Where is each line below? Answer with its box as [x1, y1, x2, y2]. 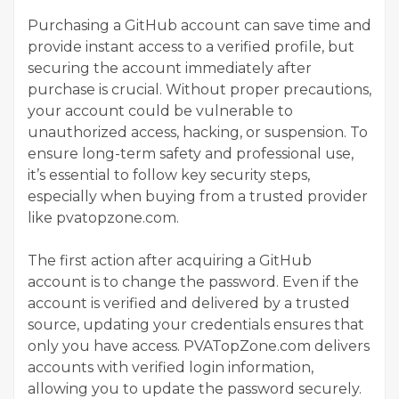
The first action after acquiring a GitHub [28, 251, 312, 269]
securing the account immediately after [28, 59, 312, 77]
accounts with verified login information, [28, 358, 313, 376]
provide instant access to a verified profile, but [28, 37, 354, 55]
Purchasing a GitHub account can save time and [28, 16, 371, 34]
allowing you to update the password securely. [28, 379, 362, 397]
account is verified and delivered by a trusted [28, 294, 350, 312]
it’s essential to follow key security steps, [28, 166, 310, 183]
